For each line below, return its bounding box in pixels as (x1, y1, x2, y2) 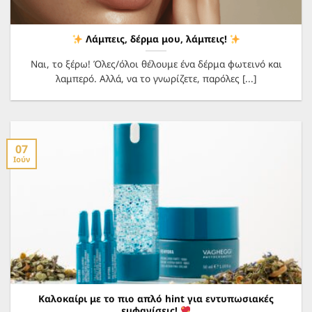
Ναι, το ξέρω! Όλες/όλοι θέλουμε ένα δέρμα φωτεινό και (30, 57, 282, 71)
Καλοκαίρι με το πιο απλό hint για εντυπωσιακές (38, 291, 274, 305)
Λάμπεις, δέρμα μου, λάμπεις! (82, 32, 230, 46)
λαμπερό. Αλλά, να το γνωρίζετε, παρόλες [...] (56, 72, 256, 86)
